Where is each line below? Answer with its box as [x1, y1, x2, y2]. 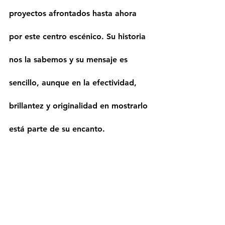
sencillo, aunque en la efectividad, [9, 78, 139, 88]
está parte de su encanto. [9, 124, 105, 134]
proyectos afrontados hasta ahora [9, 9, 139, 19]
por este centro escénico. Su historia [9, 32, 148, 42]
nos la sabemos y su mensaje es [9, 55, 130, 65]
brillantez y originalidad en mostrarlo [9, 101, 150, 111]
